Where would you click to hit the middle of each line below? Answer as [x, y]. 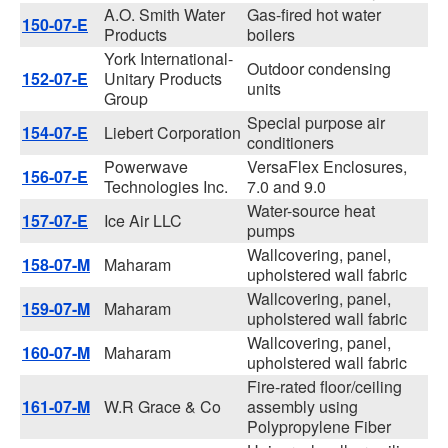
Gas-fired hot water [314, 14]
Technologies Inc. [166, 186]
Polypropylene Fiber [319, 426]
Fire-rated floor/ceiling [324, 386]
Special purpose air [316, 122]
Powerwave [146, 166]
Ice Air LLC [143, 220]
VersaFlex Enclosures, [327, 166]
